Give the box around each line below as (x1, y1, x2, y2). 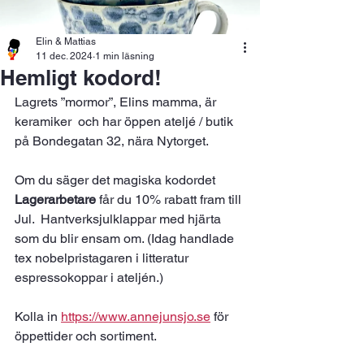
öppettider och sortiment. (15, 328, 157, 344)
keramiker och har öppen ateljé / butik (15, 114, 236, 129)
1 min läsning (95, 50, 154, 62)
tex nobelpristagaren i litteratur (15, 250, 195, 266)
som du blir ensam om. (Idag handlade (15, 231, 237, 246)
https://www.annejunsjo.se (61, 309, 210, 324)
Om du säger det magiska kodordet (15, 172, 225, 188)
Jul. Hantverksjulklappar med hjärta (15, 211, 224, 227)
